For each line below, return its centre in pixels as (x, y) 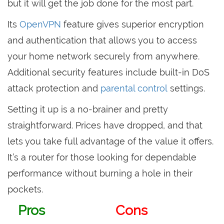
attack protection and (54, 88)
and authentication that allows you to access (102, 40)
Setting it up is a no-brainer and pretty (88, 109)
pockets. (25, 189)
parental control (134, 88)
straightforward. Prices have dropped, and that (105, 125)
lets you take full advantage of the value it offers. (110, 141)
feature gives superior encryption (132, 24)
